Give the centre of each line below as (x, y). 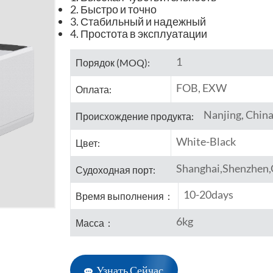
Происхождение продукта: (134, 116)
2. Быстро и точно (113, 9)
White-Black (206, 141)
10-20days (209, 195)
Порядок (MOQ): (112, 63)
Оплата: (93, 90)
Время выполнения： (124, 196)
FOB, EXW (201, 88)
